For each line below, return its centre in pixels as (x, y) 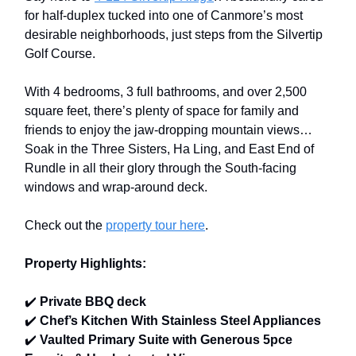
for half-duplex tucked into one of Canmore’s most (164, 15)
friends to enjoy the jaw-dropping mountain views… (168, 130)
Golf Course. (60, 53)
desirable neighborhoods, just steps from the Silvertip (174, 34)
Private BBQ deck (93, 301)
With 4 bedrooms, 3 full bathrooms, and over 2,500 (166, 91)
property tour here (155, 225)
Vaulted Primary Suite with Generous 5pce (166, 339)
